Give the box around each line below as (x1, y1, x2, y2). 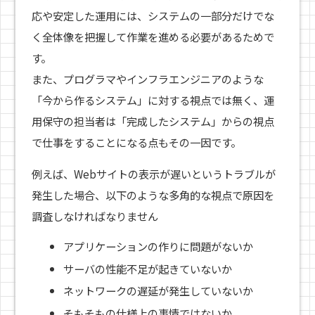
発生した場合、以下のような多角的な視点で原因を (31, 186, 274, 202)
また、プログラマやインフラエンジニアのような (31, 70, 264, 86)
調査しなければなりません (31, 207, 158, 224)
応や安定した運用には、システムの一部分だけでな (31, 7, 274, 23)
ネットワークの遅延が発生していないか (63, 283, 254, 299)
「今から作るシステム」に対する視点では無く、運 (31, 91, 274, 108)
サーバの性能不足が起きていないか (63, 260, 233, 276)
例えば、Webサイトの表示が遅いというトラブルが (31, 165, 276, 181)
